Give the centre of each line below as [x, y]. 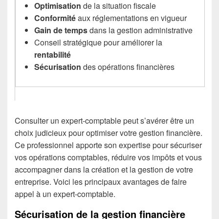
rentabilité [53, 54]
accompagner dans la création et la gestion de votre [104, 169]
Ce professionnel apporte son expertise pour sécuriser [108, 145]
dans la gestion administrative [140, 30]
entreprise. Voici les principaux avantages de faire [101, 181]
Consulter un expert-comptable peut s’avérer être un [104, 120]
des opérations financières [128, 66]
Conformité [55, 18]
